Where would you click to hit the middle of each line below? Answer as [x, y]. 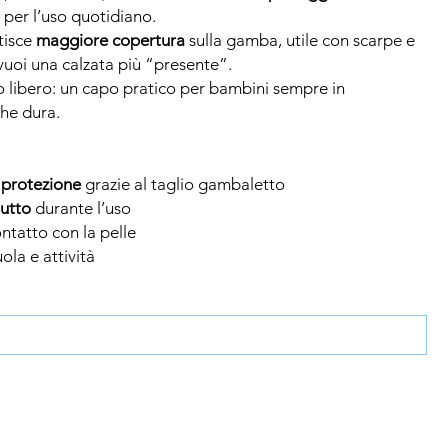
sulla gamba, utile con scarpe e [300, 39]
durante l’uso [80, 207]
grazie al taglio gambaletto [182, 183]
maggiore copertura [110, 39]
